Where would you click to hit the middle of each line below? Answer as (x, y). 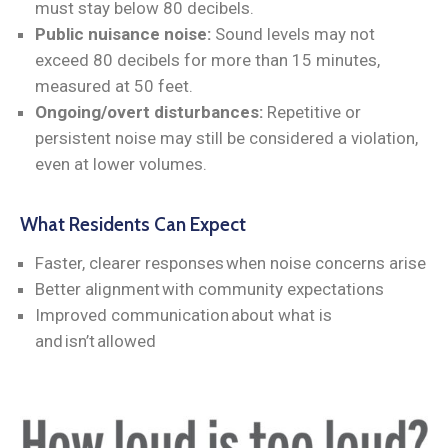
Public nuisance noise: (123, 33)
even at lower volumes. (121, 163)
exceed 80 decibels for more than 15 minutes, (207, 59)
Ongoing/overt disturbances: (151, 111)
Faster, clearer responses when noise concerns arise (230, 262)
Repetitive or (314, 111)
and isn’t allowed (95, 340)
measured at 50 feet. (114, 85)
